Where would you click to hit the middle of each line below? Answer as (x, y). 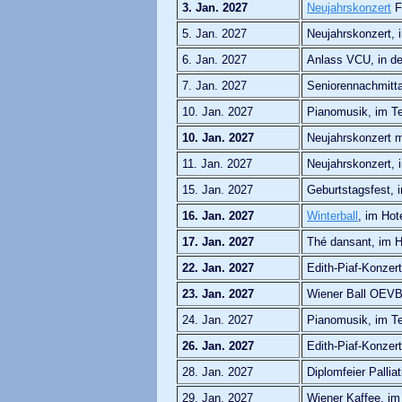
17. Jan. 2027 (218, 241)
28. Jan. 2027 (218, 371)
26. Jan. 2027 (218, 345)
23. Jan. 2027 (218, 293)
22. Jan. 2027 (218, 267)
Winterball (332, 215)
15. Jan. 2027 (218, 189)
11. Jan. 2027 (217, 163)
